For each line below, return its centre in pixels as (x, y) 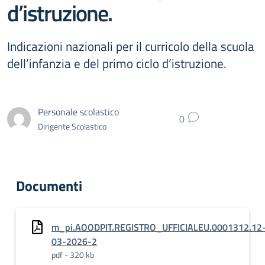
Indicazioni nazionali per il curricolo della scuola (131, 46)
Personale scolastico (78, 112)
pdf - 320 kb (73, 255)
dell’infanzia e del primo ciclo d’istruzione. (117, 63)
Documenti (49, 186)
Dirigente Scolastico (72, 126)
